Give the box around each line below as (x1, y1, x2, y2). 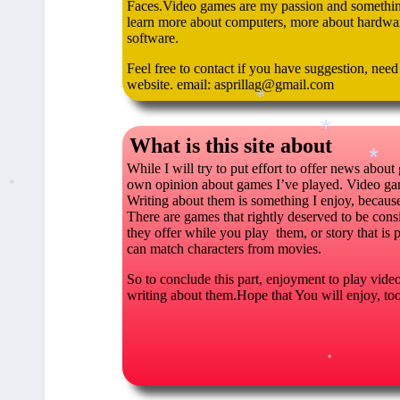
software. (126, 30, 179, 46)
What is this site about (129, 134, 332, 157)
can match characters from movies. (126, 241, 321, 256)
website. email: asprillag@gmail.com (126, 77, 334, 92)
